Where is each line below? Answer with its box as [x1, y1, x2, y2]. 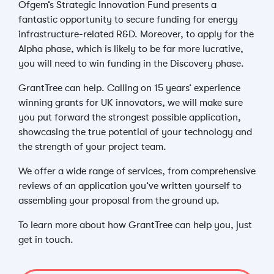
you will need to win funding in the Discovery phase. [18, 58, 244, 69]
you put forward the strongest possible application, [18, 112, 241, 123]
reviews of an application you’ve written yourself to [18, 180, 242, 191]
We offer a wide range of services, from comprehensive [18, 166, 256, 177]
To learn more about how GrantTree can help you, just [18, 220, 252, 231]
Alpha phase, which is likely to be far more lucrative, [18, 43, 243, 54]
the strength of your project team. [18, 141, 169, 152]
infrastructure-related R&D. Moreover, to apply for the [18, 29, 254, 40]
